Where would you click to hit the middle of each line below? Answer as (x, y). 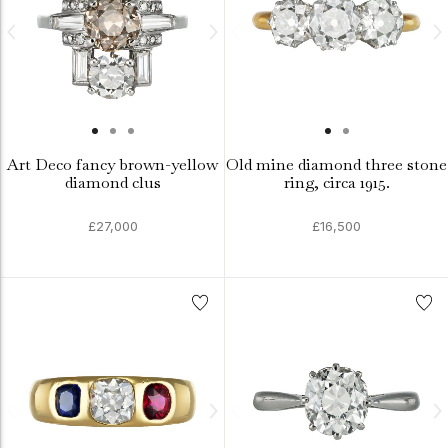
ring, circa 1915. (336, 182)
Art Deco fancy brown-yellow (112, 164)
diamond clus (112, 182)
